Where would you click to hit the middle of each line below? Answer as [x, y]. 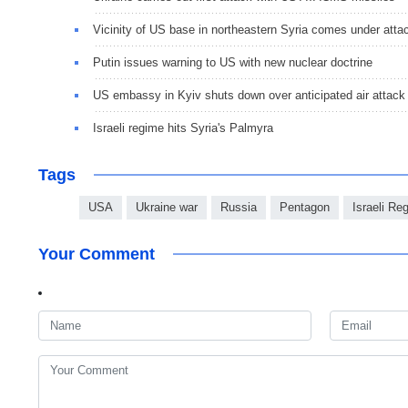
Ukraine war [167, 207]
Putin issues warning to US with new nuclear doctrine [233, 62]
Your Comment [97, 254]
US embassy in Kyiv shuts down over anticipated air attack [249, 95]
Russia [239, 207]
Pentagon [305, 207]
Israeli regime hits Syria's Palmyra [183, 127]
